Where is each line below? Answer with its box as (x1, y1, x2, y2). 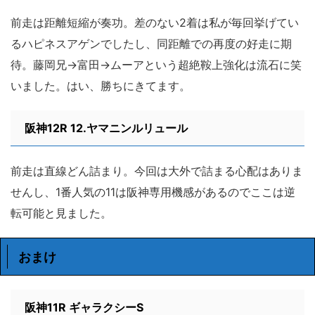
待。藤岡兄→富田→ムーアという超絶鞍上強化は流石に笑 (11, 57, 302, 72)
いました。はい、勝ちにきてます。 (11, 78, 191, 93)
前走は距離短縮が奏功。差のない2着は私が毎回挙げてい (11, 15, 299, 30)
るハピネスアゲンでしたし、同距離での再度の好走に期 (11, 36, 292, 51)
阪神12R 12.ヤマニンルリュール (25, 120, 188, 135)
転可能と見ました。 (11, 205, 112, 220)
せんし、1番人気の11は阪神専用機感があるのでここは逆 (11, 184, 295, 199)
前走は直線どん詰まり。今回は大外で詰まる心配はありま (11, 163, 303, 178)
